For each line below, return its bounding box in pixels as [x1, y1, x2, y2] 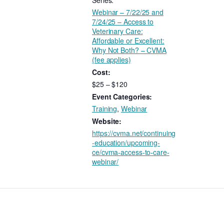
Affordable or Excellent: [92, 35, 164, 46]
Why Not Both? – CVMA [92, 45, 166, 55]
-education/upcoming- [92, 137, 160, 148]
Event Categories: [92, 91, 152, 102]
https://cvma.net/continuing [92, 128, 176, 138]
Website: [92, 116, 122, 126]
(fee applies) [92, 54, 131, 65]
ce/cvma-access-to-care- [92, 147, 169, 157]
